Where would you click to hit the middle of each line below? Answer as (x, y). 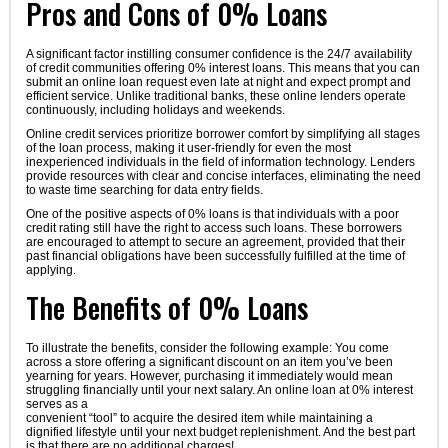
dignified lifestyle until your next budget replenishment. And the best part (220, 431)
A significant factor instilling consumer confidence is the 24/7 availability (218, 53)
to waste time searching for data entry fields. (144, 189)
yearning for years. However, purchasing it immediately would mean (209, 375)
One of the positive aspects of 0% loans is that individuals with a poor (212, 213)
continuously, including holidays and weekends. (155, 109)
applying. (50, 269)
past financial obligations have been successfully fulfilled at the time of (215, 255)
